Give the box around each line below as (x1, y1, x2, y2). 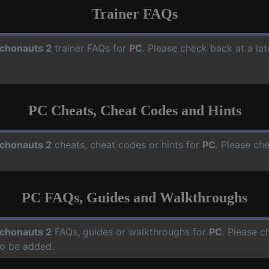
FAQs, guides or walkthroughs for (52, 225, 209, 238)
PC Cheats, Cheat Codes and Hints (28, 102, 241, 118)
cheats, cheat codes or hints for (52, 138, 202, 151)
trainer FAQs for (52, 41, 129, 54)
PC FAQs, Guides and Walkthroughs (22, 189, 247, 205)
